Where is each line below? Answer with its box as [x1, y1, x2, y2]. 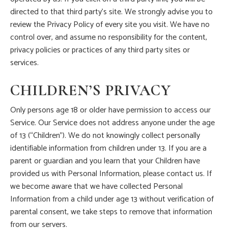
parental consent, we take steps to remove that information [10, 205, 212, 219]
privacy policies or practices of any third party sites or [10, 43, 190, 58]
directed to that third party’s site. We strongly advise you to [10, 5, 213, 19]
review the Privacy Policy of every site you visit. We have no [10, 18, 210, 32]
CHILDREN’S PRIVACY [10, 81, 171, 100]
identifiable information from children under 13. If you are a [10, 141, 207, 156]
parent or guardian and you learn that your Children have [10, 154, 200, 168]
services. [10, 56, 39, 70]
